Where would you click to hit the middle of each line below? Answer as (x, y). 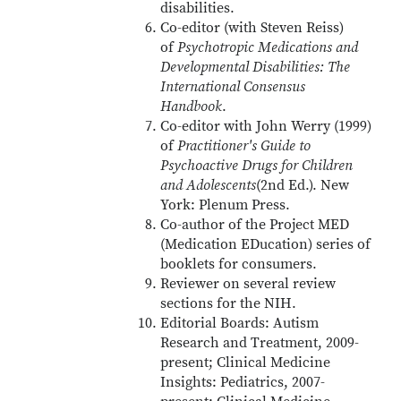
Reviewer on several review (248, 284)
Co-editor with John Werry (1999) (266, 126)
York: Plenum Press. (226, 205)
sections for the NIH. (229, 303)
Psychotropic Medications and (268, 47)
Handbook (192, 107)
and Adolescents (209, 185)
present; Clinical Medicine (246, 363)
